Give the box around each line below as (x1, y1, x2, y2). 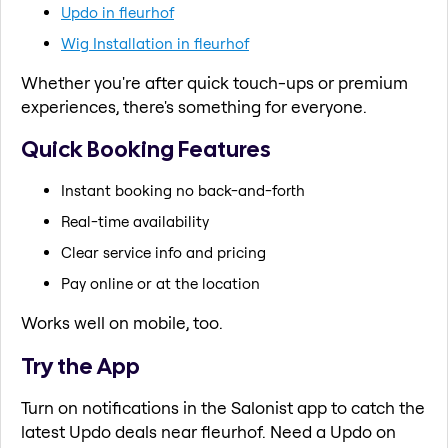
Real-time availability (61, 211, 209, 231)
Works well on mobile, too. (21, 311, 223, 333)
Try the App (21, 350, 140, 381)
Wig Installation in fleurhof (61, 33, 249, 53)
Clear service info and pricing (61, 242, 266, 262)
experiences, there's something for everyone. (21, 95, 367, 117)
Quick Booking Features (21, 134, 271, 165)
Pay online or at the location (61, 273, 260, 293)
